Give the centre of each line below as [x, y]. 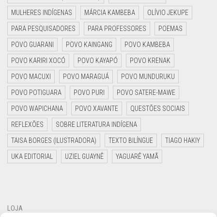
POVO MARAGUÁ [86, 77]
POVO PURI [89, 93]
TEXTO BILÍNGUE [131, 140]
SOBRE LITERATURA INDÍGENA [96, 124]
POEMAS [170, 29]
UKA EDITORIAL [32, 156]
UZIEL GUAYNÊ [84, 156]
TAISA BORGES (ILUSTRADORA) [54, 140]
